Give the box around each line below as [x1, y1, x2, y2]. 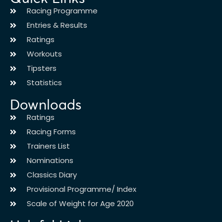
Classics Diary [26, 169, 77, 180]
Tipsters [26, 63, 56, 73]
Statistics [26, 77, 62, 88]
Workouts [26, 49, 62, 59]
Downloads [10, 96, 81, 113]
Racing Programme [26, 5, 98, 16]
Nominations [26, 155, 73, 166]
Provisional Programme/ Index [26, 184, 136, 194]
